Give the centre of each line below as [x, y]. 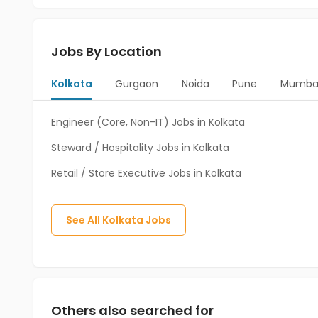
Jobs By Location [106, 51]
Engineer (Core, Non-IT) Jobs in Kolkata [148, 122]
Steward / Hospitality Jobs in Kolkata [140, 148]
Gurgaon [137, 84]
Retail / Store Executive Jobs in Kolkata [146, 173]
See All [84, 220]
